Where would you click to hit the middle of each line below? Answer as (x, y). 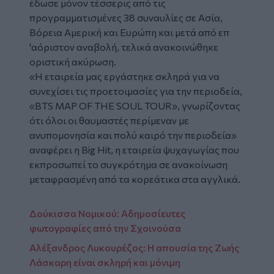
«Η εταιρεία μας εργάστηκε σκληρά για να (124, 76)
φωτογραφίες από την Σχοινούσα (105, 228)
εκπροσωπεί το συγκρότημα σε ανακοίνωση (128, 164)
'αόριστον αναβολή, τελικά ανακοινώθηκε (124, 46)
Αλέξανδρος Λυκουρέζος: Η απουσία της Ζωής (134, 247)
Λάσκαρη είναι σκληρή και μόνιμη (105, 262)
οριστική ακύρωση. (74, 61)
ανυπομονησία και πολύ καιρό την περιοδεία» (133, 135)
